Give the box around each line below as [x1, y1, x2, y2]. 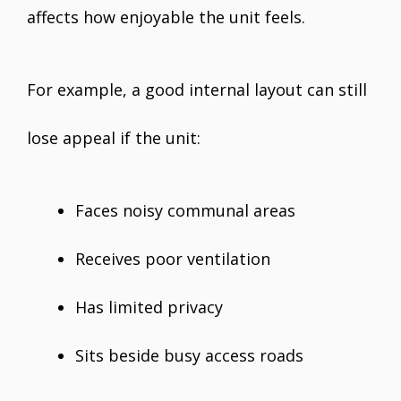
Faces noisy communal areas [75, 200, 295, 222]
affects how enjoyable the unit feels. [27, 6, 305, 29]
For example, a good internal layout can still [27, 79, 367, 101]
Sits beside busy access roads [75, 345, 303, 367]
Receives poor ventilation [75, 248, 270, 270]
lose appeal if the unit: [27, 127, 200, 149]
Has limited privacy [75, 296, 223, 319]
